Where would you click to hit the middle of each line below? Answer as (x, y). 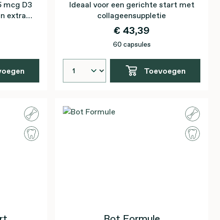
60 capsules (132, 44)
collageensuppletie (132, 15)
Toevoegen (165, 71)
